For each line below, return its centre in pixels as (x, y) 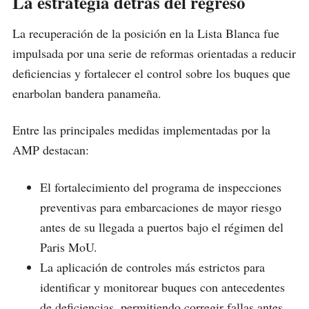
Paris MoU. (69, 247)
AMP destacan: (51, 150)
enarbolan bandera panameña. (87, 93)
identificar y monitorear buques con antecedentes (162, 287)
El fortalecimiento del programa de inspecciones (161, 187)
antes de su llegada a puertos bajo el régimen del (162, 227)
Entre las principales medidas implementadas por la (141, 130)
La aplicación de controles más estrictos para (152, 267)
